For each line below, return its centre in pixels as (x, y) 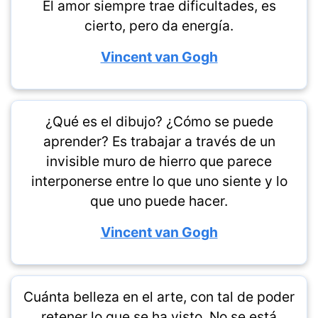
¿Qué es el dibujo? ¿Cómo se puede (159, 121)
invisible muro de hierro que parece (159, 161)
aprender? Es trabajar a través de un (159, 141)
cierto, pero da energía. (159, 26)
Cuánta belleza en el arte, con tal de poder (159, 297)
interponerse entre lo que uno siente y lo (159, 181)
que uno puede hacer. (159, 201)
